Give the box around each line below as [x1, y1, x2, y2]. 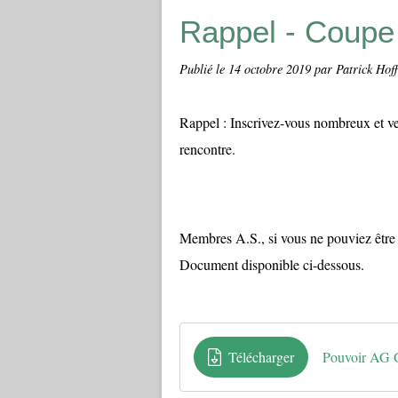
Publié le [179, 60, 228, 77]
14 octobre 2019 [228, 60, 314, 77]
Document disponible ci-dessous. [179, 255, 364, 274]
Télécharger [228, 347, 294, 366]
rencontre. [179, 139, 235, 158]
